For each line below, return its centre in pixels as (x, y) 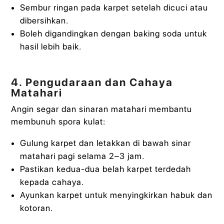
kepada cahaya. (52, 182)
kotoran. (36, 208)
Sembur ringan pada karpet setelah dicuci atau (114, 7)
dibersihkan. (44, 20)
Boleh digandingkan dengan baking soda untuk (113, 33)
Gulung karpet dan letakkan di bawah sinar (105, 143)
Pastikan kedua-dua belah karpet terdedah (105, 169)
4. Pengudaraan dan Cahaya (92, 82)
